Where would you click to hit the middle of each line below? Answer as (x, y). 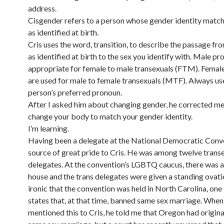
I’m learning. (48, 128)
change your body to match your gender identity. (110, 116)
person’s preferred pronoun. (75, 92)
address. (42, 8)
